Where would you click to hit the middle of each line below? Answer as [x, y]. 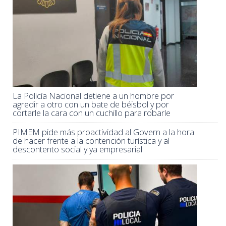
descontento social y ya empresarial [77, 149]
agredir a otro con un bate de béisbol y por [91, 104]
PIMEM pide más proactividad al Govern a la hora [103, 132]
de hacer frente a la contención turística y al [91, 140]
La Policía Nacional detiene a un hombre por [93, 96]
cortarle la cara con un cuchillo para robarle [92, 113]
